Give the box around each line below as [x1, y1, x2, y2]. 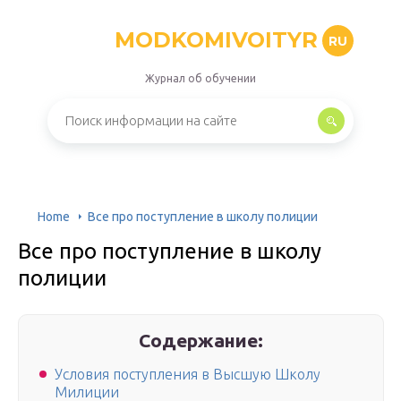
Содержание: [139, 329, 264, 351]
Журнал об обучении [145, 73, 256, 84]
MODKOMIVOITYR [115, 27, 318, 53]
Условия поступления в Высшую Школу [55, 366, 320, 383]
